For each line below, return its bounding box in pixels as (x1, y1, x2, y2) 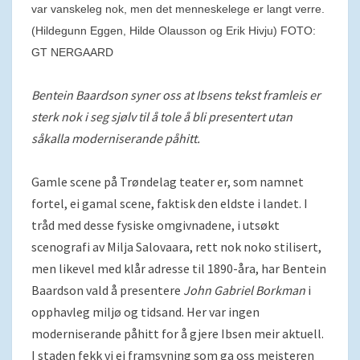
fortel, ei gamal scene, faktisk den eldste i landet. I (31, 195, 308, 211)
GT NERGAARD (31, 47, 113, 59)
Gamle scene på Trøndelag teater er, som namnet (31, 174, 304, 190)
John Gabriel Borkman (183, 282, 305, 298)
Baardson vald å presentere (31, 282, 183, 298)
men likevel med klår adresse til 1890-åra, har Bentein (31, 260, 326, 276)
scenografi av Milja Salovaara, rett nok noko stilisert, (31, 239, 321, 255)
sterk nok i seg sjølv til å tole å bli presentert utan (31, 108, 292, 125)
